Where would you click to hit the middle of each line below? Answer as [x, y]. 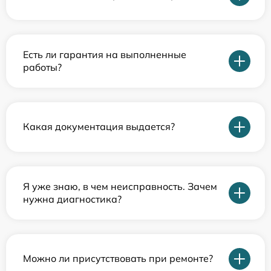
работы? [42, 67]
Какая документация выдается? [99, 126]
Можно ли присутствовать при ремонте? [118, 258]
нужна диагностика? [72, 199]
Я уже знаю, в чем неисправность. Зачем [120, 186]
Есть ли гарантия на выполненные [105, 54]
